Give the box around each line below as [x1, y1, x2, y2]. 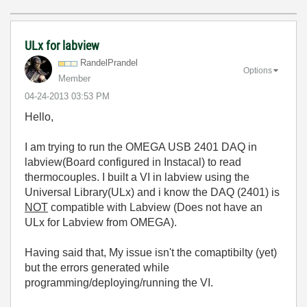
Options [243, 65, 272, 75]
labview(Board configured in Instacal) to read [25, 156, 241, 168]
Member [58, 73, 90, 84]
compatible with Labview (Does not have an [48, 201, 262, 213]
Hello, [25, 111, 53, 123]
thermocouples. [25, 171, 102, 183]
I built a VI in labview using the [102, 171, 249, 183]
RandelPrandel [80, 58, 138, 68]
